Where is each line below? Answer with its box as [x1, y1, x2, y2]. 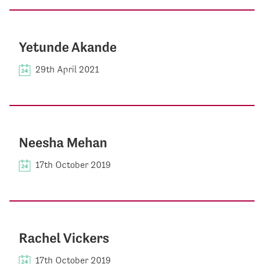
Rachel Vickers [19, 230, 109, 247]
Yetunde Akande [19, 39, 117, 56]
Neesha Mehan [19, 134, 107, 151]
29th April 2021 [35, 64, 99, 75]
